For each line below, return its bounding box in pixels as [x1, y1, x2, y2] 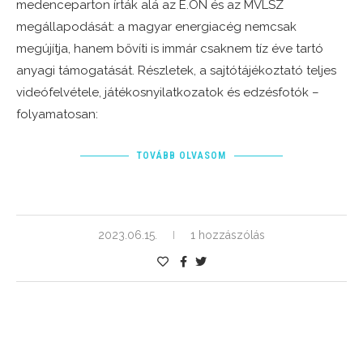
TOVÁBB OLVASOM [137, 150, 226, 162]
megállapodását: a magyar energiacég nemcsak [16, 19, 297, 35]
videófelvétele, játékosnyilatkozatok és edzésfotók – [16, 85, 319, 100]
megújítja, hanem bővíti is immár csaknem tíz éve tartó [16, 41, 323, 57]
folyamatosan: [16, 107, 98, 122]
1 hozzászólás [190, 228, 265, 242]
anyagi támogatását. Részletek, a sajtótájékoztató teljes [16, 63, 336, 79]
